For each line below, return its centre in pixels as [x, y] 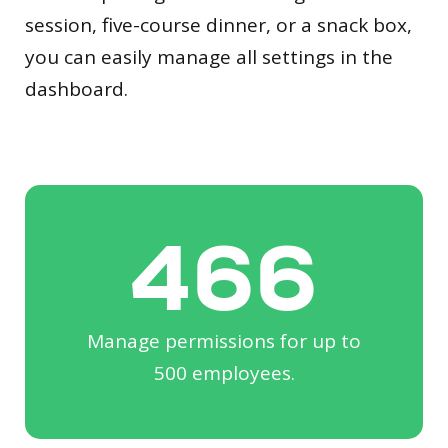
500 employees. [224, 372]
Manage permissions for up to [224, 340]
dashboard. [76, 88]
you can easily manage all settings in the [209, 56]
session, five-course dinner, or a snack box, [218, 24]
